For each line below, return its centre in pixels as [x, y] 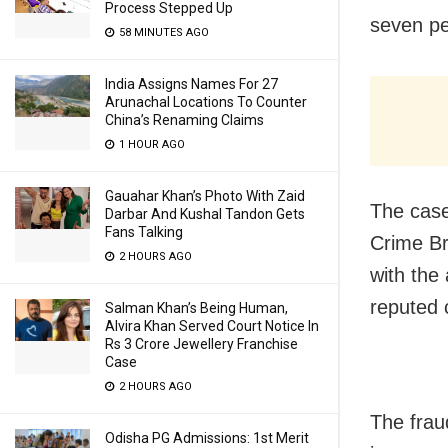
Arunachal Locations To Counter [206, 102]
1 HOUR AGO [150, 144]
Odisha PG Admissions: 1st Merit [207, 438]
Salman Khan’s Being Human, [196, 308]
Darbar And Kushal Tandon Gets [205, 214]
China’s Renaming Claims [184, 120]
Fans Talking [144, 232]
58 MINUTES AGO [162, 32]
